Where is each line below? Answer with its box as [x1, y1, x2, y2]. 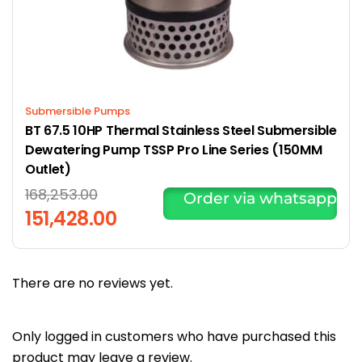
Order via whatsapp [179, 188, 337, 208]
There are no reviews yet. [12, 273, 173, 293]
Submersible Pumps [25, 103, 130, 119]
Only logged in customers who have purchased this [12, 326, 336, 346]
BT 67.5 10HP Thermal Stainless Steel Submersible [25, 120, 337, 140]
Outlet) [25, 159, 71, 179]
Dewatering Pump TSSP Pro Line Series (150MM [25, 140, 322, 159]
